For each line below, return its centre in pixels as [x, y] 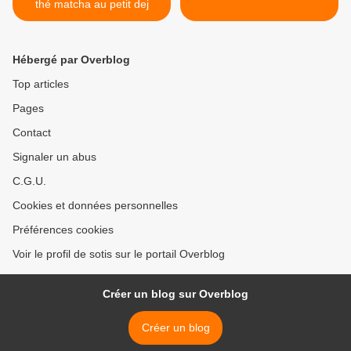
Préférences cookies [63, 230]
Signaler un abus [54, 157]
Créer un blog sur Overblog [175, 294]
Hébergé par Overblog [71, 60]
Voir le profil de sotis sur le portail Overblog [119, 254]
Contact [32, 133]
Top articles [41, 84]
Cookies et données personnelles [95, 206]
